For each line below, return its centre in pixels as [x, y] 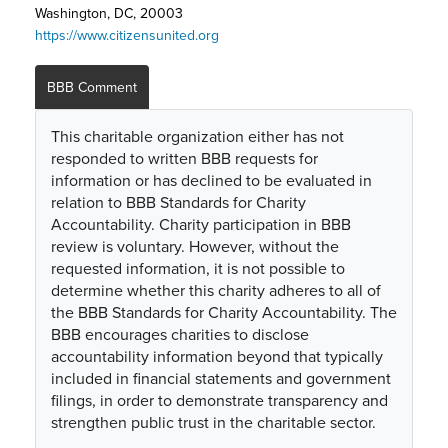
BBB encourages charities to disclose [180, 334]
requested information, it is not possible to [198, 268]
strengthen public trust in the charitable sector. [213, 422]
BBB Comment [92, 87]
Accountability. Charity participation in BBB [201, 224]
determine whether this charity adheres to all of [216, 290]
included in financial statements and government [221, 378]
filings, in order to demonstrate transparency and [219, 400]
